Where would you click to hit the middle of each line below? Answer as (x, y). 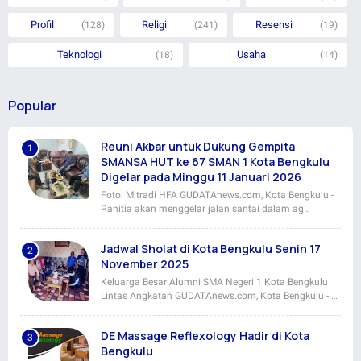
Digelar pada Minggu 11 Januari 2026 (201, 176)
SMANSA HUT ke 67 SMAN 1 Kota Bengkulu (215, 161)
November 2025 (145, 263)
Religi (155, 24)
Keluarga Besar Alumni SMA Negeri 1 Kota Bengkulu (214, 282)
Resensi (274, 24)
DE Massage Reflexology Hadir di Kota (205, 335)
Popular (32, 105)
